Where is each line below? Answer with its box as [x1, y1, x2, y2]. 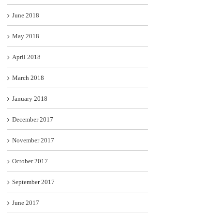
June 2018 [12, 12, 39, 19]
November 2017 [12, 137, 54, 144]
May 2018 [12, 32, 39, 40]
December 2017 [12, 116, 53, 124]
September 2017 [12, 178, 55, 186]
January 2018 [12, 95, 47, 103]
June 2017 [12, 199, 39, 207]
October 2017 [12, 157, 48, 165]
